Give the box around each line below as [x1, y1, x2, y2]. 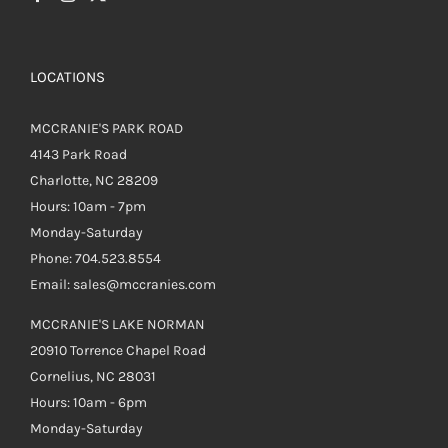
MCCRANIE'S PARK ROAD [30, 119, 183, 137]
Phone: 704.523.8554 [30, 249, 161, 267]
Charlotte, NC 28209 [30, 171, 158, 189]
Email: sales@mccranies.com [30, 275, 216, 293]
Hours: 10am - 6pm [30, 393, 147, 411]
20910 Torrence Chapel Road [30, 341, 206, 359]
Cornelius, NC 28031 [30, 367, 156, 385]
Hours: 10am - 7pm [30, 197, 146, 215]
